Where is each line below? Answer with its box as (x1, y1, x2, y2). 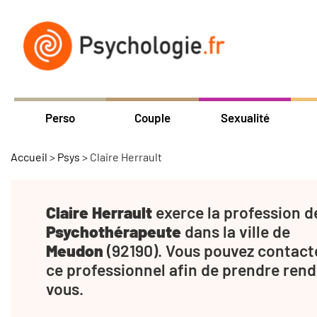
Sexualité (220, 110, 270, 125)
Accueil (11, 149, 47, 163)
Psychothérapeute (46, 221, 181, 241)
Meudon (46, 240, 103, 260)
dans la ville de (181, 221, 290, 241)
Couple (134, 110, 171, 125)
